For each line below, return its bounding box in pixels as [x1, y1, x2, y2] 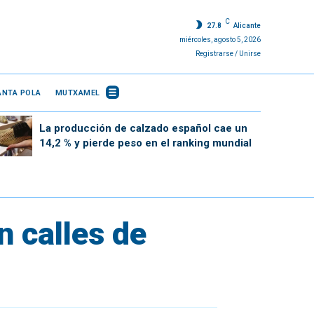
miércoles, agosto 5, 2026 [179, 35, 261, 43]
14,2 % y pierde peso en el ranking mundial [39, 136, 252, 149]
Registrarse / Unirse [195, 49, 261, 57]
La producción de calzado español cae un [39, 121, 247, 135]
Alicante [233, 21, 261, 29]
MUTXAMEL [55, 88, 100, 97]
